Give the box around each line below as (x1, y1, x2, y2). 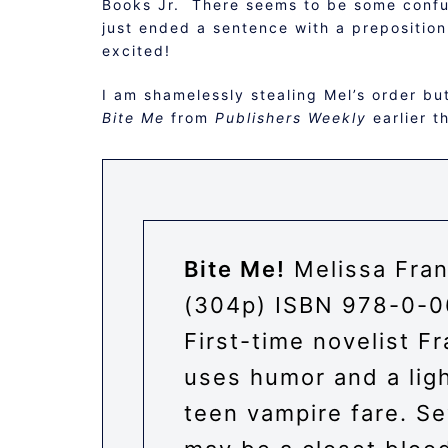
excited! (102, 42, 171, 59)
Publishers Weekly (215, 109, 367, 126)
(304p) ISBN (184, 292, 342, 318)
